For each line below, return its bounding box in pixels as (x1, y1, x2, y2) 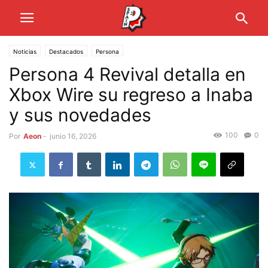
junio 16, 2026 (50, 132, 96, 141)
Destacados (49, 48, 83, 55)
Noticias (13, 48, 36, 55)
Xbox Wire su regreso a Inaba (9, 84, 253, 105)
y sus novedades (9, 104, 151, 126)
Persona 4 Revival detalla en (9, 63, 246, 85)
